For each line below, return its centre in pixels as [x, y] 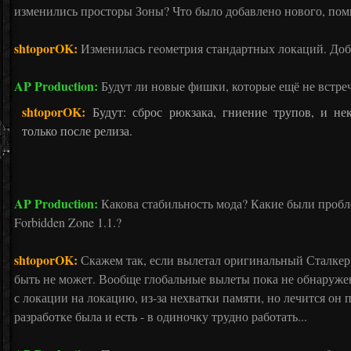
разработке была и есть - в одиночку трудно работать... [161, 316]
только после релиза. [77, 130]
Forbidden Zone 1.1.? [68, 222]
